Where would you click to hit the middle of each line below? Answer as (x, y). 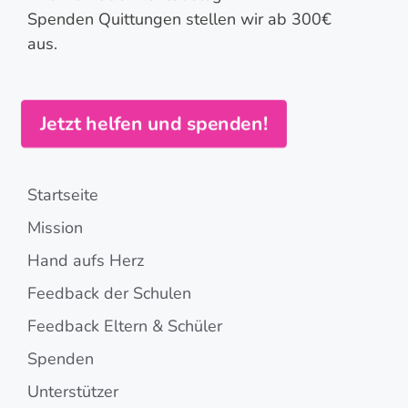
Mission (55, 227)
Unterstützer (73, 391)
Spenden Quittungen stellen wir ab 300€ (179, 19)
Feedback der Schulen (109, 293)
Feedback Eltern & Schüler (125, 326)
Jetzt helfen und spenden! (154, 123)
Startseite (63, 194)
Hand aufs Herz (86, 260)
